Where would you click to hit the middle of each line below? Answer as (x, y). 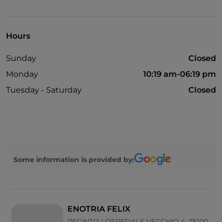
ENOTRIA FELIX (99, 209)
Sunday (21, 58)
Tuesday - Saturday (44, 90)
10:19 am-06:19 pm (180, 74)
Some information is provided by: (74, 159)
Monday (22, 74)
